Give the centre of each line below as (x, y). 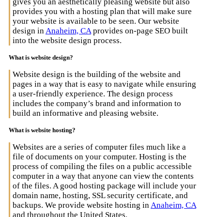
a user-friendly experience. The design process (93, 93)
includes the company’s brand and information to (97, 103)
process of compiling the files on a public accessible (102, 166)
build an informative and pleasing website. (85, 113)
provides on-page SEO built (139, 31)
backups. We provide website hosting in (82, 205)
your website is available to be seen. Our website (96, 21)
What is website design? (41, 57)
